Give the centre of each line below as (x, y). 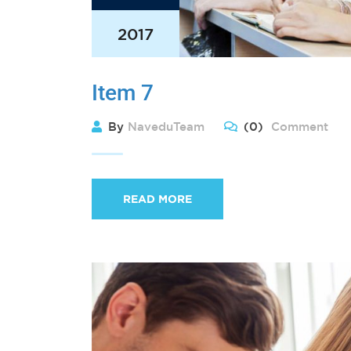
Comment (298, 126)
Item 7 (123, 92)
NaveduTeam (166, 126)
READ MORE (157, 198)
